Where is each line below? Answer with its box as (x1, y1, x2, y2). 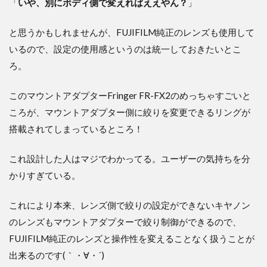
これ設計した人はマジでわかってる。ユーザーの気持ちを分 (9, 153, 250, 164)
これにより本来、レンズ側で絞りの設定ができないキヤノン (9, 199, 250, 210)
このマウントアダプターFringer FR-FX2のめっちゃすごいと (9, 89, 251, 101)
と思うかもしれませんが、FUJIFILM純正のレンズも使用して (9, 26, 254, 38)
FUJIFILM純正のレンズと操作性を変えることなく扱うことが (9, 232, 254, 244)
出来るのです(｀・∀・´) (9, 249, 104, 260)
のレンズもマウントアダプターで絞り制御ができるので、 (9, 216, 241, 227)
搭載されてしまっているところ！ (9, 123, 143, 134)
